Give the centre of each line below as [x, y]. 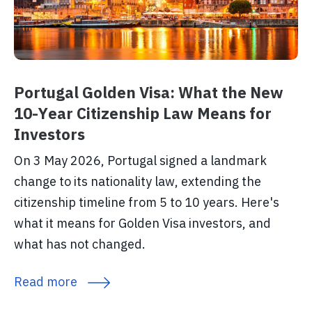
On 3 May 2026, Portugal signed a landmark [140, 161]
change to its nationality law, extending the [138, 182]
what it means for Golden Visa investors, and [142, 224]
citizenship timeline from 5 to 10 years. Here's [147, 203]
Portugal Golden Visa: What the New [149, 93]
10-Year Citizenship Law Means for [143, 114]
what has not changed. [80, 244]
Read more [46, 282]
